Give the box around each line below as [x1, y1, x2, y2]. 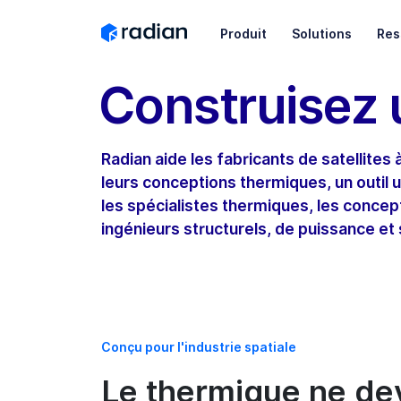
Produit [219, 27, 267, 41]
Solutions [291, 27, 352, 41]
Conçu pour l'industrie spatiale [100, 340, 296, 354]
